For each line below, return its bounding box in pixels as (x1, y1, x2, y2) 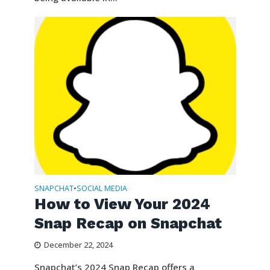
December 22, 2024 (43, 239, 113, 250)
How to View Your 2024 (34, 195, 210, 213)
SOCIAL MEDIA (76, 183, 127, 193)
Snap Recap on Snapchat (34, 214, 222, 232)
